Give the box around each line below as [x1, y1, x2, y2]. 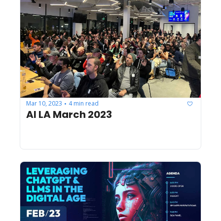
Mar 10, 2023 [26, 99, 62, 108]
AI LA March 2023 [26, 107, 112, 121]
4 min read [69, 99, 99, 108]
